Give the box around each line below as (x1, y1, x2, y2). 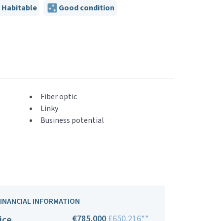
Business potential (40, 115, 104, 126)
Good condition (58, 2, 114, 13)
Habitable (1, 2, 37, 13)
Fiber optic (40, 91, 77, 102)
